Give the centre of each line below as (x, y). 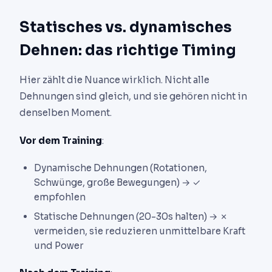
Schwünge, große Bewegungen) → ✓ (117, 182)
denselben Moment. (66, 113)
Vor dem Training (61, 141)
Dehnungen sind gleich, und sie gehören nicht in (133, 97)
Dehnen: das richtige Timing (128, 51)
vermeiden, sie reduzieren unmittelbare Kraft (140, 231)
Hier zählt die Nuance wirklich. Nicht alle (114, 80)
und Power (59, 245)
